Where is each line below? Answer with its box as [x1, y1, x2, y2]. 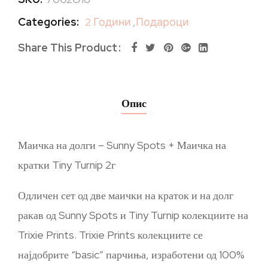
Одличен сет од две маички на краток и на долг [18, 188, 233, 202]
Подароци [136, 15, 189, 29]
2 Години [85, 15, 131, 29]
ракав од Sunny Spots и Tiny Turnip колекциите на [18, 208, 248, 222]
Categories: [18, 15, 79, 29]
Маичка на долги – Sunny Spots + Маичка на [18, 138, 226, 152]
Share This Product [18, 41, 117, 54]
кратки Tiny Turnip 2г [18, 158, 115, 172]
